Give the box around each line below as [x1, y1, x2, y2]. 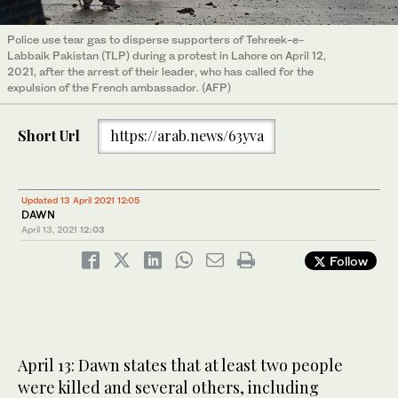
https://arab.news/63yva [109, 126, 264, 146]
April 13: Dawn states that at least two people [18, 354, 343, 376]
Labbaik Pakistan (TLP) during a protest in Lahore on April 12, [7, 48, 326, 62]
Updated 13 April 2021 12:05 [21, 194, 140, 205]
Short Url [18, 126, 80, 146]
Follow [326, 252, 368, 268]
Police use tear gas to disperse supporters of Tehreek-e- [7, 32, 304, 46]
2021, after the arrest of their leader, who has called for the [7, 64, 314, 78]
